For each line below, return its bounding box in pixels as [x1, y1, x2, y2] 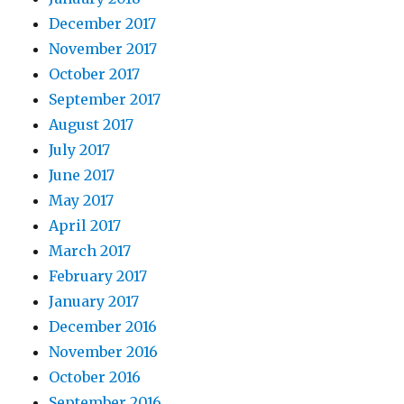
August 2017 [49, 115, 134, 133]
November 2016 [49, 343, 159, 361]
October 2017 [49, 65, 141, 83]
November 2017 [49, 40, 158, 58]
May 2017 [49, 191, 115, 209]
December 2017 [49, 14, 157, 32]
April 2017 [49, 216, 122, 234]
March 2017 [49, 242, 132, 260]
